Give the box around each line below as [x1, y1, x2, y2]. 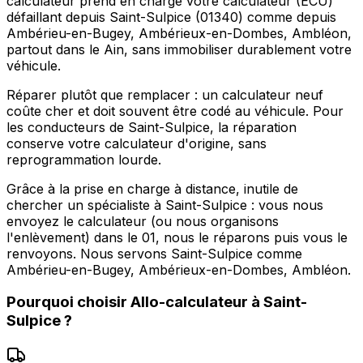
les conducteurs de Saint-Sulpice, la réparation [6, 118, 297, 135]
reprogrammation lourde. [6, 151, 161, 168]
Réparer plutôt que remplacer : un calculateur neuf [6, 86, 323, 103]
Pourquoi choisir [6, 293, 130, 312]
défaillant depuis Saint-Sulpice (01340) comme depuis [6, 8, 336, 25]
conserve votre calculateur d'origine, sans [6, 135, 267, 152]
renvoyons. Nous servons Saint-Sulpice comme [6, 245, 302, 262]
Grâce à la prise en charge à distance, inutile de [6, 180, 298, 197]
